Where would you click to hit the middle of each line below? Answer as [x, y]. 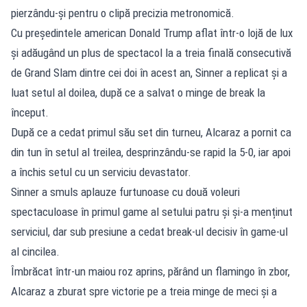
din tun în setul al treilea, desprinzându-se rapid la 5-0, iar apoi [151, 152]
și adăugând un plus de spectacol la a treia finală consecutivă [151, 52]
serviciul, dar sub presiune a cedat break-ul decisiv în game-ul [149, 231]
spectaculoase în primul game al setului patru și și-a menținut [152, 211]
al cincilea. [35, 251]
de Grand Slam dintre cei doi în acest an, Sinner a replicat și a [149, 72]
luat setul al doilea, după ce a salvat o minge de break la [138, 92]
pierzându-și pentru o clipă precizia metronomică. [123, 13]
